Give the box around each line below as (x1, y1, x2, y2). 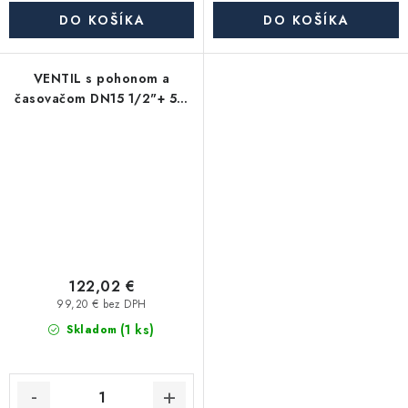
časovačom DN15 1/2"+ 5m (15, 89, 189, 108)
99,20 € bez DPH (56, 297, 147, 312)
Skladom (62, 321, 117, 339)
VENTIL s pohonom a (33, 69, 170, 88)
